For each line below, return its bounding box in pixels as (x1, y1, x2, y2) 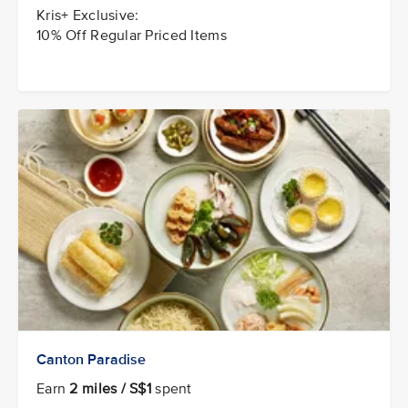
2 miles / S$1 (69, 379, 152, 398)
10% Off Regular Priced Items (36, 26, 227, 46)
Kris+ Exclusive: (36, 6, 139, 25)
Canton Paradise (36, 350, 146, 369)
